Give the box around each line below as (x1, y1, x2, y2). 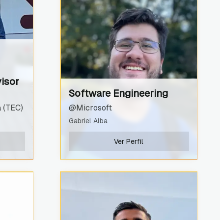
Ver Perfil (114, 137, 143, 145)
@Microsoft (68, 103, 112, 112)
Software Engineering (68, 87, 168, 99)
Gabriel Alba (68, 116, 108, 125)
